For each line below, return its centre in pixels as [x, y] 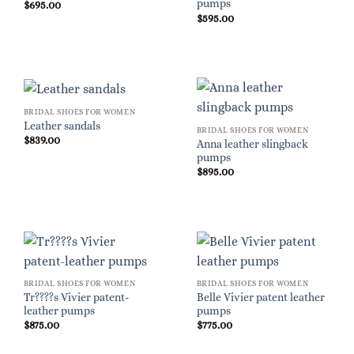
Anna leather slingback [252, 144]
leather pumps [59, 311]
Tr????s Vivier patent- [76, 297]
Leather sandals [62, 126]
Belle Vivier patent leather [260, 297]
